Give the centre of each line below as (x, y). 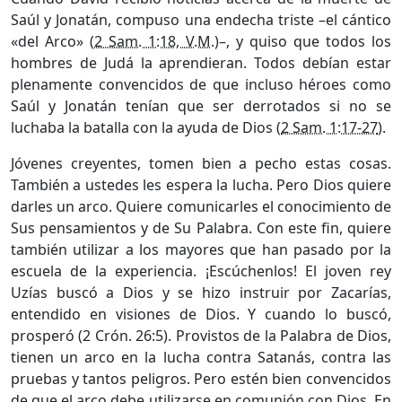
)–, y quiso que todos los (303, 41)
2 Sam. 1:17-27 (329, 127)
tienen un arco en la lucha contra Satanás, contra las (201, 357)
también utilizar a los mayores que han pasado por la (201, 249)
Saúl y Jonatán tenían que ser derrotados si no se (201, 105)
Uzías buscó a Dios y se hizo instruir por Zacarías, (201, 292)
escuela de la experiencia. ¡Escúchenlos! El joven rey (201, 271)
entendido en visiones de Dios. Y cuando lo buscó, (201, 314)
